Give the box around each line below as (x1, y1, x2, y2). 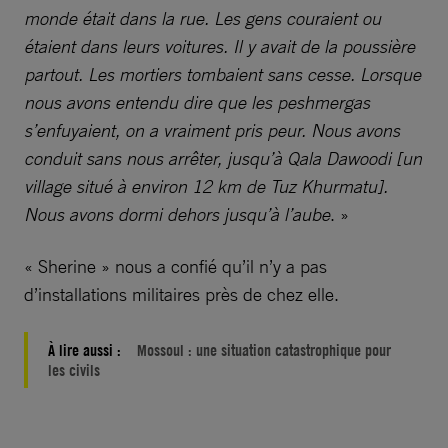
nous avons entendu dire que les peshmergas (24, 91, 370, 114)
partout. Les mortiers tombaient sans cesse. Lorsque (24, 63, 421, 86)
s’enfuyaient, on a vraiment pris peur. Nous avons (24, 119, 400, 142)
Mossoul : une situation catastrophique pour (137, 340, 391, 361)
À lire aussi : (48, 340, 125, 361)
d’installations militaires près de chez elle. (24, 283, 339, 306)
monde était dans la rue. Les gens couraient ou (24, 7, 381, 30)
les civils (48, 360, 100, 381)
